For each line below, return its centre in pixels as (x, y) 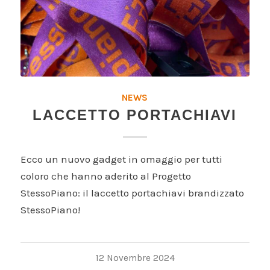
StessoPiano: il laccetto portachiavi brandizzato (132, 193)
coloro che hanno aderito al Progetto (105, 176)
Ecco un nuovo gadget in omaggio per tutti (121, 159)
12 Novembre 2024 (135, 258)
